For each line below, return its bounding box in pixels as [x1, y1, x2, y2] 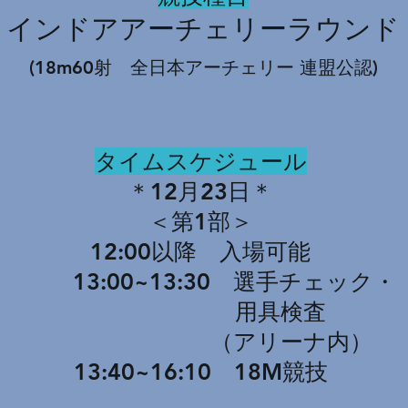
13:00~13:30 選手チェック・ [5, 268, 396, 295]
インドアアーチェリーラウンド [6, 13, 400, 46]
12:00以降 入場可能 [90, 238, 311, 265]
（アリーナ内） [28, 328, 372, 355]
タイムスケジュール [94, 148, 307, 175]
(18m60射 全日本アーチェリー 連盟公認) [28, 56, 378, 78]
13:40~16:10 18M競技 [73, 358, 328, 385]
